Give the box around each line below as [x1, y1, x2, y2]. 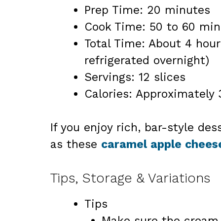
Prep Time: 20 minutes [84, 3, 210, 17]
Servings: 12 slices [84, 70, 185, 84]
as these [50, 138, 101, 151]
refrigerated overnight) [84, 53, 209, 67]
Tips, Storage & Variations [50, 170, 210, 186]
